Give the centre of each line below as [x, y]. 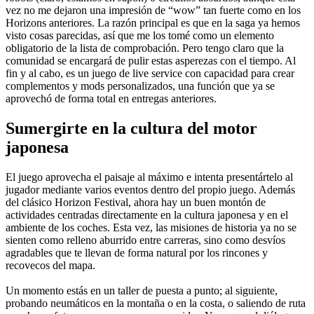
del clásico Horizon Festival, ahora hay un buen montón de [136, 203]
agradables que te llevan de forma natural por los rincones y [137, 253]
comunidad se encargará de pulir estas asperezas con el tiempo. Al [151, 61]
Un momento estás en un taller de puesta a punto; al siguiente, [142, 291]
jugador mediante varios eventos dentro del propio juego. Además [150, 190]
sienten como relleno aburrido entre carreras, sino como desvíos [145, 240]
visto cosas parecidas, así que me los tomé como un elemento [140, 36]
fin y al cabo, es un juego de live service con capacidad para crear [150, 74]
